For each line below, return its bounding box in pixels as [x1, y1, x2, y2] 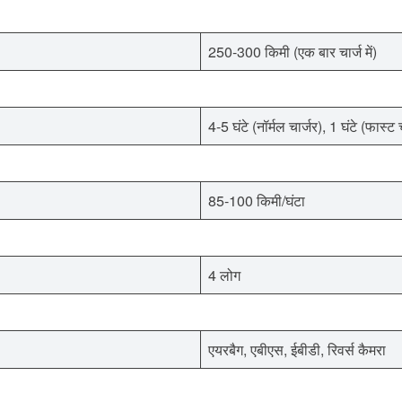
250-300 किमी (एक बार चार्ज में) [208, 40, 377, 62]
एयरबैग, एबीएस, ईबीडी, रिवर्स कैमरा [208, 338, 386, 360]
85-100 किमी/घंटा [208, 189, 305, 211]
